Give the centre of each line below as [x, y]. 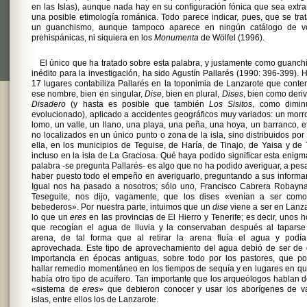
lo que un [51, 217]
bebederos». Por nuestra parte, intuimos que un [122, 207]
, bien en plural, [192, 94]
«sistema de [57, 289]
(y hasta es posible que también [138, 104]
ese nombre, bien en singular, [88, 94]
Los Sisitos [231, 104]
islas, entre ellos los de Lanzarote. [95, 299]
